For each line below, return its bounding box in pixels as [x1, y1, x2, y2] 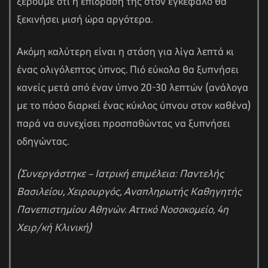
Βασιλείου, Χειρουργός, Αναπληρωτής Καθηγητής [17, 185, 242, 200]
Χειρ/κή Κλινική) [17, 221, 92, 236]
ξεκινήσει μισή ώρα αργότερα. [17, 13, 153, 28]
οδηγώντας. [17, 135, 69, 150]
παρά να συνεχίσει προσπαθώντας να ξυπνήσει [17, 117, 230, 132]
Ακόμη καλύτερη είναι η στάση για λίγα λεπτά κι [17, 45, 234, 60]
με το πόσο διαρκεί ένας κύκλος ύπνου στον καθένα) [17, 99, 251, 114]
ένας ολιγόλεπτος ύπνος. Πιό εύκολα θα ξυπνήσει [17, 63, 239, 78]
